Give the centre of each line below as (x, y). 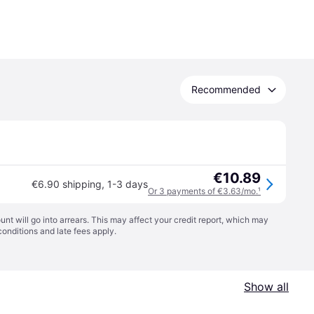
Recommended (226, 89)
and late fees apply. (77, 231)
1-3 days (128, 184)
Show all (266, 287)
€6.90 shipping (67, 184)
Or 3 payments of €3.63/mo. (203, 191)
